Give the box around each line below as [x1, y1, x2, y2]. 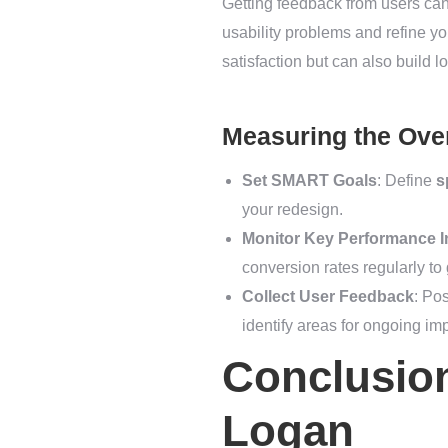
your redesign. [242, 201, 343, 219]
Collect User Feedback [242, 288, 414, 306]
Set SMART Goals [242, 172, 377, 190]
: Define [377, 172, 436, 190]
